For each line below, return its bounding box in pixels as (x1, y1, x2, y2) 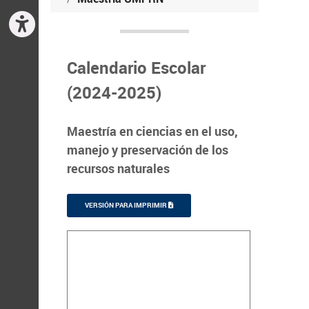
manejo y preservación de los (67, 141, 228, 158)
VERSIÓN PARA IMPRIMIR (85, 201, 168, 210)
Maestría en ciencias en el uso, (67, 122, 238, 139)
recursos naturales (67, 159, 170, 177)
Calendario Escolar (67, 57, 206, 79)
